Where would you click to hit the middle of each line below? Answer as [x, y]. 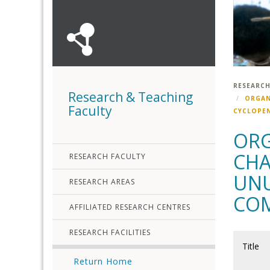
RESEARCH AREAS [102, 182]
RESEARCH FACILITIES [110, 232]
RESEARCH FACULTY [108, 156]
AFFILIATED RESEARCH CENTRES [130, 207]
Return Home [103, 261]
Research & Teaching [130, 97]
